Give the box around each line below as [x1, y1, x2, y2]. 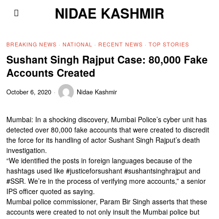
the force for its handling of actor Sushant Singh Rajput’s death [6, 135, 200, 145]
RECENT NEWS [98, 41, 143, 48]
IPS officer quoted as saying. [6, 186, 95, 196]
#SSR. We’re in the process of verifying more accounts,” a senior [6, 176, 206, 186]
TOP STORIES [149, 41, 190, 48]
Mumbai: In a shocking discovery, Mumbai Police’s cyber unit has [6, 114, 207, 124]
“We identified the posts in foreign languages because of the [6, 155, 193, 165]
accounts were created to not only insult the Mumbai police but [6, 207, 200, 217]
